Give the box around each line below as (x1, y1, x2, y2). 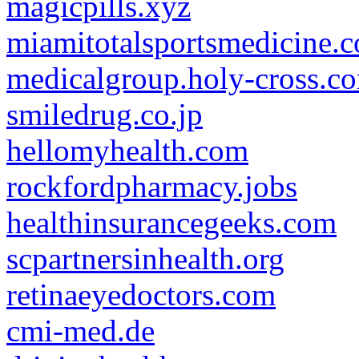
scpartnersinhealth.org (6, 241, 284, 276)
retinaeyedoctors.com (6, 277, 276, 312)
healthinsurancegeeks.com (6, 205, 337, 240)
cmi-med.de (6, 313, 155, 348)
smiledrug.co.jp (6, 97, 203, 131)
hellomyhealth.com (6, 133, 248, 167)
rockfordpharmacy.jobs (6, 169, 297, 204)
